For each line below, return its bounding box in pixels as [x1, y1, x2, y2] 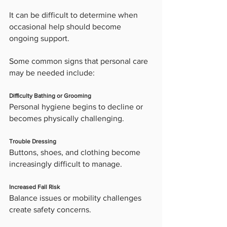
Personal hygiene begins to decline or [9, 102, 145, 111]
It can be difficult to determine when [9, 11, 140, 20]
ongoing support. [9, 34, 69, 43]
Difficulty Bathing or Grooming [9, 92, 91, 100]
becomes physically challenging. [9, 114, 124, 123]
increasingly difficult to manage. [9, 160, 122, 169]
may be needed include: [9, 68, 95, 78]
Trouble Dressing [9, 138, 56, 145]
